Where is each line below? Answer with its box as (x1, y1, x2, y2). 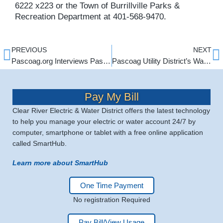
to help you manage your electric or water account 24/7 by (12, 117, 196, 126)
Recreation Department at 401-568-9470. (15, 12, 166, 22)
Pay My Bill (84, 91, 139, 104)
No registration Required (73, 196, 150, 204)
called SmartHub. (12, 139, 67, 148)
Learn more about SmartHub (12, 159, 108, 167)
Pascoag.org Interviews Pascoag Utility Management (103, 57, 111, 66)
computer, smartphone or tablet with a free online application (12, 128, 203, 137)
